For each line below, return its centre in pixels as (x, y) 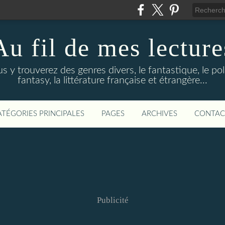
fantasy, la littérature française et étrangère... (113, 80)
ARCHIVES (159, 114)
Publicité (113, 200)
